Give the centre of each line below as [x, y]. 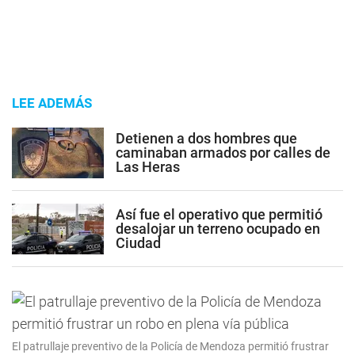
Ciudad [138, 242]
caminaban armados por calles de [223, 152]
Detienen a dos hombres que [206, 138]
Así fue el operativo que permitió [219, 214]
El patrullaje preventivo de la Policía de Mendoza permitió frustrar [170, 346]
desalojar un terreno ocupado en [218, 228]
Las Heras [148, 166]
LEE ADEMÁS [52, 103]
